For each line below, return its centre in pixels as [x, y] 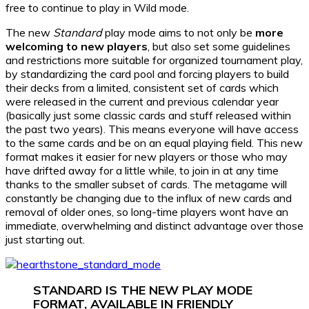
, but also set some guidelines [219, 46]
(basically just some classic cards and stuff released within [148, 115]
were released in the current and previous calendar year [142, 101]
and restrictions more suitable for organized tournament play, [154, 60]
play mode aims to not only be [179, 32]
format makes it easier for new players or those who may [147, 156]
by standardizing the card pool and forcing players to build [147, 73]
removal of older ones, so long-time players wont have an [147, 211]
